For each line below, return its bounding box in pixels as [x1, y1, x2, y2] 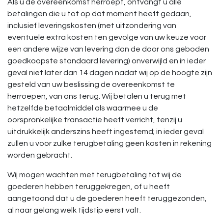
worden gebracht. [7, 151, 72, 159]
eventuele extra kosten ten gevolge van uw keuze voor [7, 33, 206, 41]
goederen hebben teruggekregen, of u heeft [7, 183, 170, 191]
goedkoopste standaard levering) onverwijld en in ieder [7, 57, 206, 65]
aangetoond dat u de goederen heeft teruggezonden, [7, 194, 207, 202]
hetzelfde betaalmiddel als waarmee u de [7, 104, 158, 112]
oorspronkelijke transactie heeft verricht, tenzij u [7, 116, 182, 124]
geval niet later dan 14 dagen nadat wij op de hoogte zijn [7, 69, 212, 77]
